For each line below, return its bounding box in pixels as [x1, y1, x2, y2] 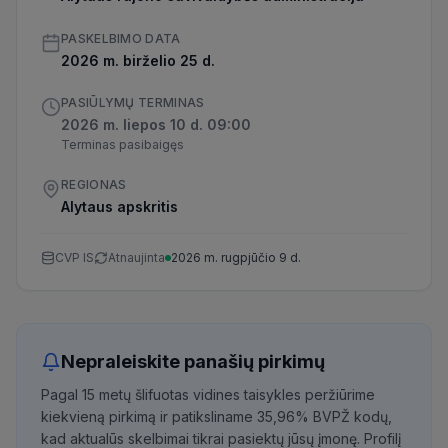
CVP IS [55, 250, 94, 265]
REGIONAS [61, 177, 127, 192]
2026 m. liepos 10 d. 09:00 [61, 116, 251, 133]
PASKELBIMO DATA [61, 31, 181, 46]
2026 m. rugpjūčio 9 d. [171, 250, 301, 265]
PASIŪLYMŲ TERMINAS [61, 95, 205, 110]
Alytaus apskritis [61, 198, 178, 215]
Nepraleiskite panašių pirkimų [61, 351, 325, 372]
